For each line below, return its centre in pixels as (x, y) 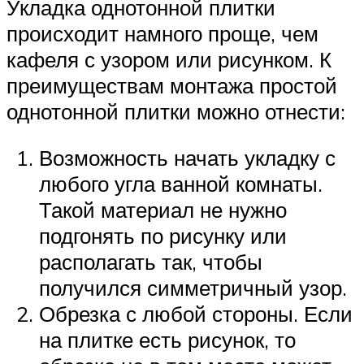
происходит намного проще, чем (162, 33)
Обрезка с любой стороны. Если (196, 314)
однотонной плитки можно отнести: (176, 111)
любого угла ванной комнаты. (181, 184)
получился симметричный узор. (193, 288)
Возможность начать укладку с (187, 158)
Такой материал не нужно (163, 210)
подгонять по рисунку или (163, 236)
